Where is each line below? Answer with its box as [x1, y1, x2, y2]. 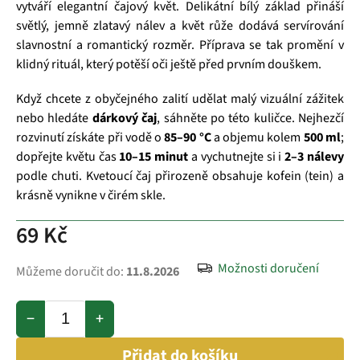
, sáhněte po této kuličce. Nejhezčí [157, 108, 344, 127]
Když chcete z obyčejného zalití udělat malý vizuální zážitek [16, 89, 344, 108]
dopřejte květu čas [16, 147, 120, 166]
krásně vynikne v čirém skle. [16, 186, 166, 204]
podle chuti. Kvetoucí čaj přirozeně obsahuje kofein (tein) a [16, 166, 344, 185]
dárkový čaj [92, 108, 157, 127]
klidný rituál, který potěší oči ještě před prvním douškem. [16, 55, 321, 73]
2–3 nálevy [284, 147, 345, 166]
